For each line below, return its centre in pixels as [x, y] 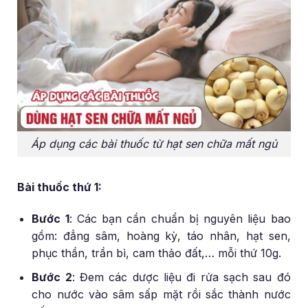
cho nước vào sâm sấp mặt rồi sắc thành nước [161, 294]
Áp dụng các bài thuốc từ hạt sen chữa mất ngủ [154, 143]
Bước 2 [52, 277]
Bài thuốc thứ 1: [60, 187]
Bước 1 [51, 219]
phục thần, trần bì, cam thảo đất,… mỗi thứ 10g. [157, 253]
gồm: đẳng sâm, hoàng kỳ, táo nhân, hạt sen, [161, 236]
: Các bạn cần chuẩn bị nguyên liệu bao [180, 219]
